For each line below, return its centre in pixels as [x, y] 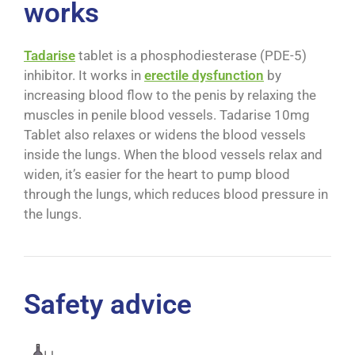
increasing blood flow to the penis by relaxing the [170, 95]
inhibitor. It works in [84, 76]
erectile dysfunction [204, 76]
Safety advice [108, 305]
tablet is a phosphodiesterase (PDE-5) [191, 56]
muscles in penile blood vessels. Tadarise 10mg [167, 115]
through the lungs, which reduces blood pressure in [176, 195]
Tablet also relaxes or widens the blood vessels [165, 135]
